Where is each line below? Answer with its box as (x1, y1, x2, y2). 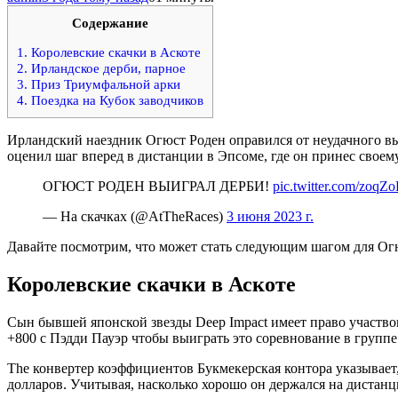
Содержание (72, 14, 148, 30)
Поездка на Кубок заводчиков (28, 92, 203, 107)
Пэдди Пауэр (50, 330, 128, 346)
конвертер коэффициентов (33, 360, 194, 376)
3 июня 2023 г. (227, 208, 314, 224)
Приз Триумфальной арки (28, 76, 180, 92)
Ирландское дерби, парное (28, 60, 186, 76)
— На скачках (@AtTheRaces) (43, 208, 227, 224)
